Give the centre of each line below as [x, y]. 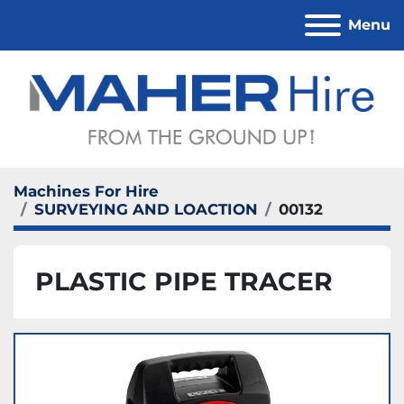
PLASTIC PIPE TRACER [184, 281]
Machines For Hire [86, 191]
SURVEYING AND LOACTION [146, 209]
